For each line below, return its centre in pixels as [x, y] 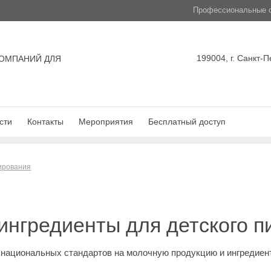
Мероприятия [106, 122]
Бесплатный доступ [187, 122]
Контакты [45, 122]
